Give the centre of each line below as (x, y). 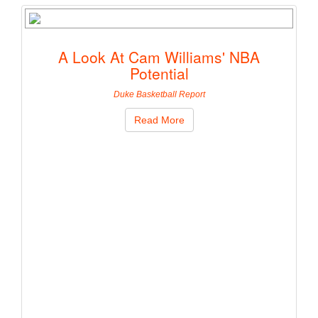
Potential (159, 73)
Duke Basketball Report (159, 95)
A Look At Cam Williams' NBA (159, 57)
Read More (159, 120)
